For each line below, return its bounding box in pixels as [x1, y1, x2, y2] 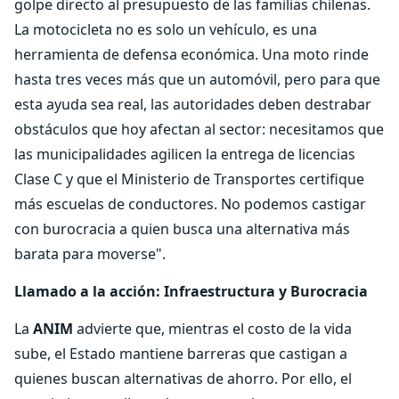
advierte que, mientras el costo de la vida [73, 319, 352, 338]
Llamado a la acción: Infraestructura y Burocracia [14, 281, 368, 301]
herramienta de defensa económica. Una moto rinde [14, 45, 369, 64]
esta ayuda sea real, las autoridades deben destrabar [14, 94, 371, 114]
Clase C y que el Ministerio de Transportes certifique [14, 169, 364, 189]
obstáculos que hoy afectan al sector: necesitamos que [14, 119, 384, 139]
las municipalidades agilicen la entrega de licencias [14, 144, 355, 164]
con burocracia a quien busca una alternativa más [14, 219, 350, 239]
